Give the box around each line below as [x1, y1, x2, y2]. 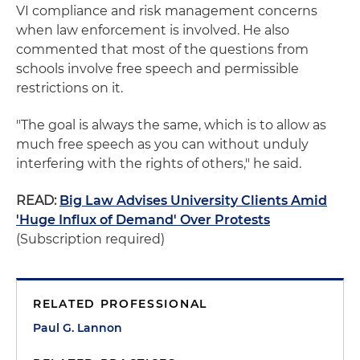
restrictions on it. [16, 80, 123, 96]
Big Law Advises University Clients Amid [59, 193, 327, 208]
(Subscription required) [16, 231, 165, 247]
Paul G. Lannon [33, 321, 122, 335]
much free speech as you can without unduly [16, 137, 309, 152]
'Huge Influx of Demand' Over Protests [16, 212, 270, 227]
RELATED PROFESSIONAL [33, 297, 207, 311]
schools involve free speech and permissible [16, 61, 299, 76]
